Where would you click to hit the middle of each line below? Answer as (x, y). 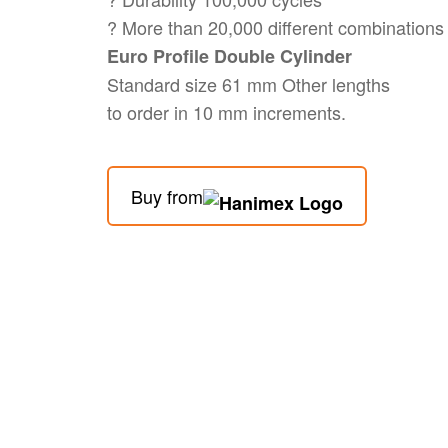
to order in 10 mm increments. (226, 112)
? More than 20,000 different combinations (275, 27)
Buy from (167, 196)
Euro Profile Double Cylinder (229, 56)
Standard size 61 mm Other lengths (248, 84)
